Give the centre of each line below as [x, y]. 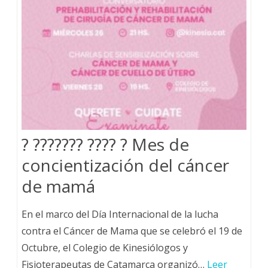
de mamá [58, 186]
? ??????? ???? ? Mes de [105, 144]
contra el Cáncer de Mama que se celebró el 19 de [132, 231]
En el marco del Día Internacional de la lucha [120, 214]
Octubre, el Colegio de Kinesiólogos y [105, 248]
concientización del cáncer [125, 165]
